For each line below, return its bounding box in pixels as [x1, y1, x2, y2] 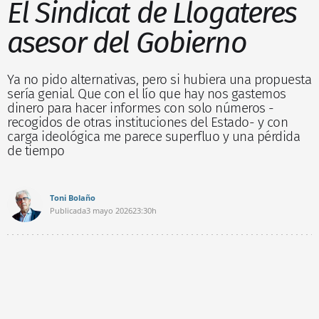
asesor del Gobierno [7, 25, 246, 61]
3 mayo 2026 [86, 204, 132, 216]
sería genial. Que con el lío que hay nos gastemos [7, 85, 286, 102]
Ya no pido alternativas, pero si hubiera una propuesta [7, 70, 311, 88]
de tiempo [7, 142, 65, 159]
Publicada [50, 204, 86, 216]
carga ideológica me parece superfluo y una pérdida [7, 127, 300, 145]
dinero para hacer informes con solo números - [7, 99, 274, 116]
